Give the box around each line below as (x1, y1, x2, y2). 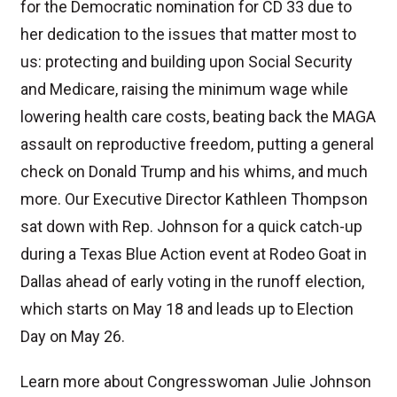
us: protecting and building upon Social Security (20, 51, 353, 71)
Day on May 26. (20, 326, 125, 346)
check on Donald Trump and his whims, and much (20, 161, 368, 181)
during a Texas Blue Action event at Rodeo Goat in (20, 244, 367, 263)
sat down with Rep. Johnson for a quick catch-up (20, 216, 362, 236)
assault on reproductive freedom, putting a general (20, 134, 374, 153)
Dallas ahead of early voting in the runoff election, (20, 271, 364, 291)
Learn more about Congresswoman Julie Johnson (20, 371, 371, 391)
